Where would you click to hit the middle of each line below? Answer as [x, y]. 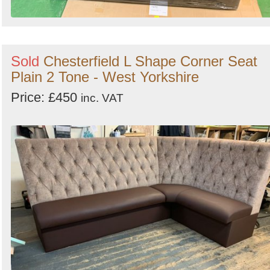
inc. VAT [102, 98]
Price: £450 [46, 97]
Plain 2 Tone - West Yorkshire [105, 77]
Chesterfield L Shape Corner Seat [150, 61]
